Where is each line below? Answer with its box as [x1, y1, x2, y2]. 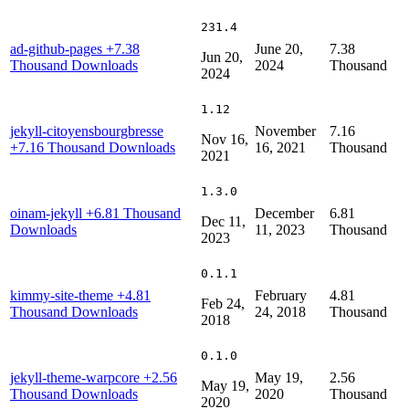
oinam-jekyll [10, 204, 86, 221]
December [255, 204, 314, 221]
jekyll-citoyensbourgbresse [10, 122, 163, 139]
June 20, [255, 40, 303, 57]
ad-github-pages [10, 40, 106, 57]
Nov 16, [201, 131, 248, 147]
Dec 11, [201, 213, 246, 229]
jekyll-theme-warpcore [10, 369, 143, 385]
